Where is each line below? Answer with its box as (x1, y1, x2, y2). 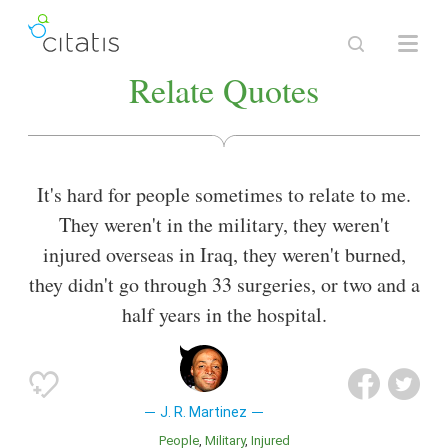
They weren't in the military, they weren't (58, 211, 390, 239)
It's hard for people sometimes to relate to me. (37, 181, 411, 209)
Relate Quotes (129, 67, 319, 113)
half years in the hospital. (121, 301, 327, 329)
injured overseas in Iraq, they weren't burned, (42, 241, 406, 269)
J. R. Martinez (160, 404, 248, 421)
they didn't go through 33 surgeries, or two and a (28, 271, 420, 299)
